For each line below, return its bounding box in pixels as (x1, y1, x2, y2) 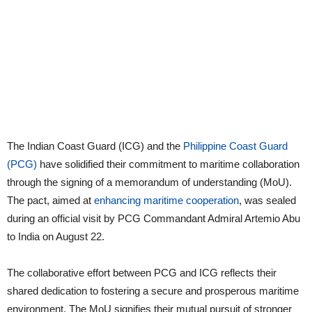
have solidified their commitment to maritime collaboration (37, 157, 299, 170)
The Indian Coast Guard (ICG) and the (7, 139, 183, 152)
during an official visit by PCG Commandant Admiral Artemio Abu (7, 212, 300, 224)
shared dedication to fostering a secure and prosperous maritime (7, 284, 299, 297)
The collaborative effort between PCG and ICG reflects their (7, 266, 276, 279)
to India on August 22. (7, 230, 104, 242)
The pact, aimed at (7, 194, 94, 206)
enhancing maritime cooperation (94, 194, 239, 206)
